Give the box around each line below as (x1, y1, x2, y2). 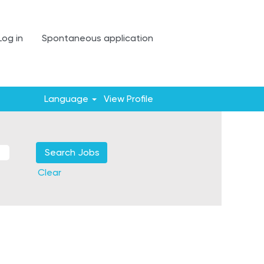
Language (44, 93, 91, 104)
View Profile (104, 93, 153, 104)
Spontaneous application (42, 32, 153, 44)
